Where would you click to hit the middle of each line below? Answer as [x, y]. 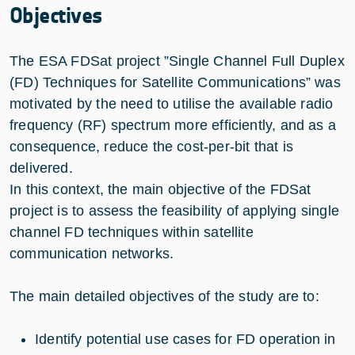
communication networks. [94, 253]
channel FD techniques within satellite [132, 232]
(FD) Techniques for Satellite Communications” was [175, 82]
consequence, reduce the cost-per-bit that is [151, 146]
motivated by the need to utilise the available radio [172, 103]
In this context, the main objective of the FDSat [160, 189]
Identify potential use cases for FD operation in [185, 339]
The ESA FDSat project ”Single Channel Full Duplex [177, 61]
